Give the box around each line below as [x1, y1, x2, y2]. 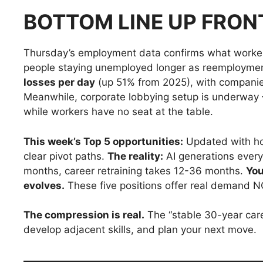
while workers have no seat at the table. [23, 106, 213, 118]
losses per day [23, 76, 95, 89]
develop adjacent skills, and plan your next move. [23, 224, 257, 236]
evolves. [23, 179, 65, 191]
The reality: [107, 150, 163, 162]
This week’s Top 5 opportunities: [23, 135, 183, 147]
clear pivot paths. [23, 150, 107, 162]
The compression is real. [23, 209, 144, 221]
